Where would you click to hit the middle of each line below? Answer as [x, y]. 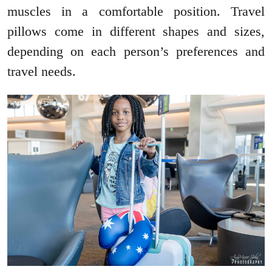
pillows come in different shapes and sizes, [136, 31]
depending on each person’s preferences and [136, 51]
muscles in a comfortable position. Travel [136, 11]
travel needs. [43, 71]
